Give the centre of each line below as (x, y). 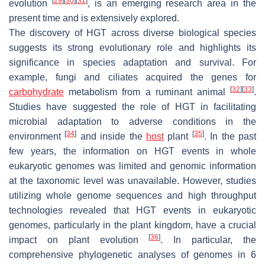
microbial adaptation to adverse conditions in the (132, 121)
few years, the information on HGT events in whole (132, 151)
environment (37, 136)
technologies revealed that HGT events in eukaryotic (132, 210)
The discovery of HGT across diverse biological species (132, 33)
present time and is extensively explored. (94, 18)
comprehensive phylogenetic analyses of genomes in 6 (132, 254)
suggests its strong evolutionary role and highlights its (132, 47)
